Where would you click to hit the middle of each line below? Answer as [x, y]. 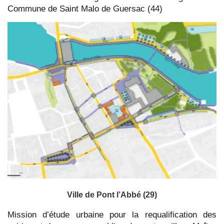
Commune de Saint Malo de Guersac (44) [85, 8]
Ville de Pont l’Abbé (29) [112, 195]
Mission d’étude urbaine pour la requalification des [112, 215]
